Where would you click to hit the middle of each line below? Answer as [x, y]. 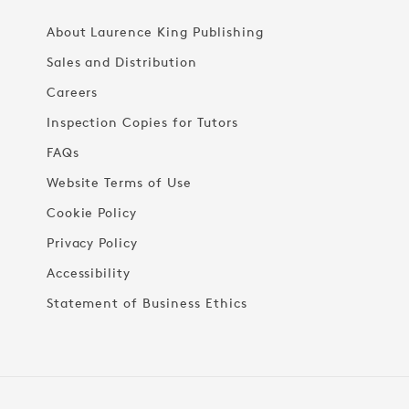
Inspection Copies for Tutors [142, 122]
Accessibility [89, 273]
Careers [72, 92]
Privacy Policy [92, 242]
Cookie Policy [92, 212]
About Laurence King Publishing [155, 31]
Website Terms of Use [119, 182]
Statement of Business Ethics [147, 303]
